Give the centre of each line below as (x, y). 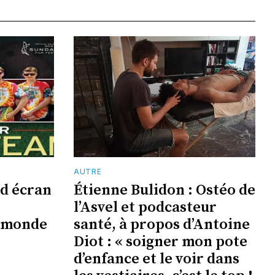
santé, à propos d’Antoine (162, 225)
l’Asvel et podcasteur (145, 208)
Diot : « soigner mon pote (161, 242)
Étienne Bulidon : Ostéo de (165, 191)
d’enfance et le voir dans (157, 259)
